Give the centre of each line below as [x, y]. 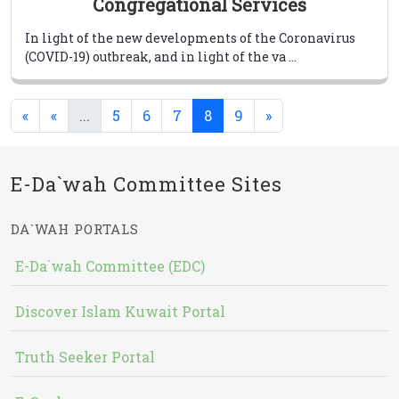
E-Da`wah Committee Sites [147, 183]
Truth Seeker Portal [85, 356]
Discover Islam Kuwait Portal [120, 311]
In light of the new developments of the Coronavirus [190, 37]
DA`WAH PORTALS [75, 228]
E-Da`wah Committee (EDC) [110, 265]
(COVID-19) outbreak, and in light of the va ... [161, 56]
